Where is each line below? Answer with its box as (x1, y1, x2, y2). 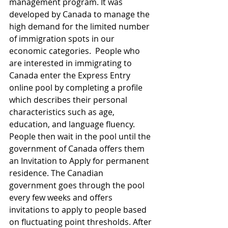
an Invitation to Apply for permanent (9, 155, 151, 166)
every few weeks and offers (9, 192, 115, 203)
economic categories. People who (9, 45, 142, 56)
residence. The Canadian (9, 167, 105, 179)
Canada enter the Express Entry (9, 70, 132, 81)
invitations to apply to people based (9, 204, 149, 215)
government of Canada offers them (9, 143, 147, 154)
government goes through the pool (9, 180, 147, 191)
